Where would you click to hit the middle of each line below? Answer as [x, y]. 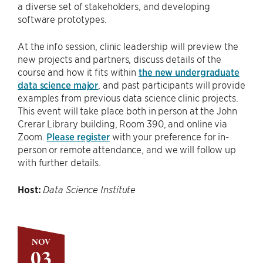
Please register [78, 136]
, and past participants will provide [172, 85]
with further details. [60, 162]
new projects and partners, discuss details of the [120, 59]
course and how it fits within [78, 72]
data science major [58, 85]
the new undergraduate [189, 72]
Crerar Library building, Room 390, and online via [123, 123]
